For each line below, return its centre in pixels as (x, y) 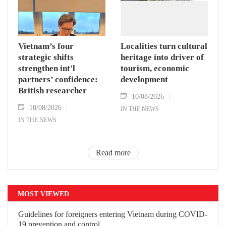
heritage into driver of (162, 58)
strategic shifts (46, 58)
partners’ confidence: (58, 80)
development (144, 80)
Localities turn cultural (164, 46)
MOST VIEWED (43, 194)
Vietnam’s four (46, 46)
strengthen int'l (47, 69)
